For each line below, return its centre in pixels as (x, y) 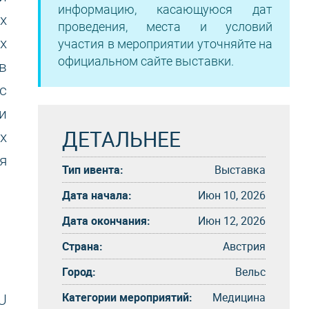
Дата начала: (97, 195)
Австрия (244, 246)
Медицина (239, 297)
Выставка (240, 169)
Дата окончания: (106, 220)
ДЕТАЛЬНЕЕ (121, 139)
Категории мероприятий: (127, 297)
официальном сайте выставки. (146, 61)
